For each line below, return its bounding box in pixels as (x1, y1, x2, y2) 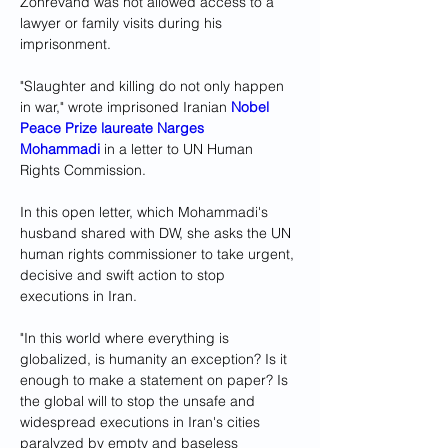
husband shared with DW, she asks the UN (20, 224, 295, 243)
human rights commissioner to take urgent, (20, 245, 298, 264)
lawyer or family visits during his (20, 14, 226, 33)
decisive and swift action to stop (20, 266, 229, 285)
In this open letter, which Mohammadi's (20, 203, 272, 222)
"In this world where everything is (20, 329, 233, 348)
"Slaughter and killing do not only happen (20, 77, 288, 96)
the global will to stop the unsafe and (20, 392, 259, 411)
